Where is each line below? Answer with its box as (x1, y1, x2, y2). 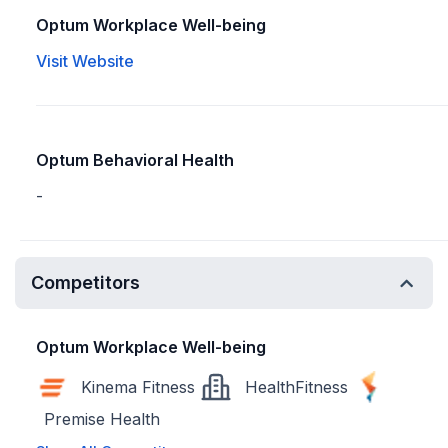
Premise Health (44, 409, 160, 429)
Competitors (31, 272, 140, 293)
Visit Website (36, 51, 134, 71)
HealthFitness (245, 377, 348, 397)
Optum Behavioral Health (36, 150, 234, 170)
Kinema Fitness (81, 377, 195, 397)
